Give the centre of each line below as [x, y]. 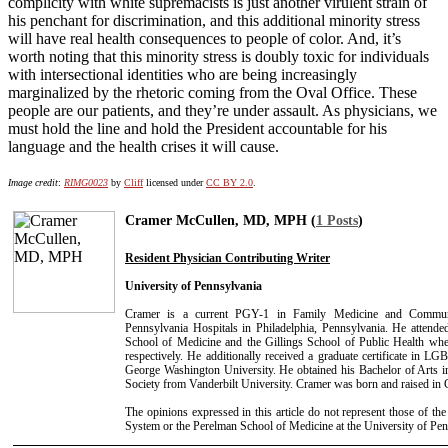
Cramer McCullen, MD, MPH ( [220, 221]
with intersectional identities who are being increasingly [182, 75]
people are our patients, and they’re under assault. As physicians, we [222, 111]
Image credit [33, 183]
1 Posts [337, 221]
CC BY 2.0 [229, 183]
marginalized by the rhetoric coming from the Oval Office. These [212, 93]
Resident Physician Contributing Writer [227, 258]
